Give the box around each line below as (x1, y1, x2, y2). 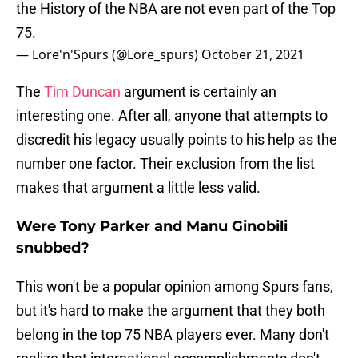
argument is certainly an (121, 83, 276, 101)
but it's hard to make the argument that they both (16, 302, 325, 320)
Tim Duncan (44, 83, 121, 101)
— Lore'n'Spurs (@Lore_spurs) (16, 46, 201, 64)
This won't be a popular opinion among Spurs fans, (16, 278, 333, 296)
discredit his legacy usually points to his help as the (16, 131, 337, 149)
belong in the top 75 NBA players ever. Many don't (16, 326, 329, 344)
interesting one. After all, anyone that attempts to (16, 107, 328, 125)
